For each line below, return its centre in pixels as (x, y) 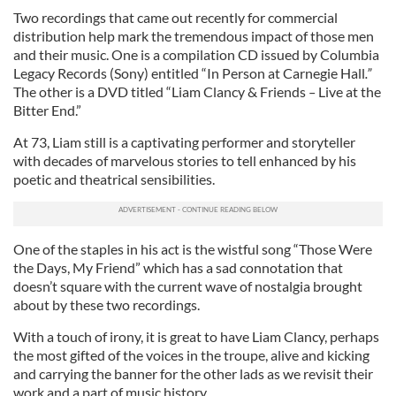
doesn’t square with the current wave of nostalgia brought (188, 286)
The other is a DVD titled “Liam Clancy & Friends (160, 91)
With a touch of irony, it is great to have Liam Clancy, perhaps (196, 336)
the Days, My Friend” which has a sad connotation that (178, 267)
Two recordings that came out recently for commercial (175, 17)
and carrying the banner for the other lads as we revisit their (193, 373)
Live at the (350, 91)
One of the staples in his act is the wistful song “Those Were (193, 249)
